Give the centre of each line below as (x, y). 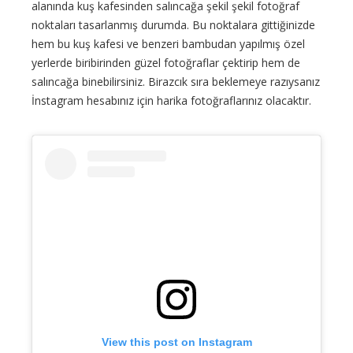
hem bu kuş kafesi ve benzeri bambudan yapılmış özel (168, 44)
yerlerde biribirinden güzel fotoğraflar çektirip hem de (166, 63)
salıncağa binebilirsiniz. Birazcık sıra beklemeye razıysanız (176, 82)
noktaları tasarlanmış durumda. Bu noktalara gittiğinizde (173, 25)
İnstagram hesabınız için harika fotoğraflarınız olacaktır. (171, 101)
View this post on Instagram (176, 342)
